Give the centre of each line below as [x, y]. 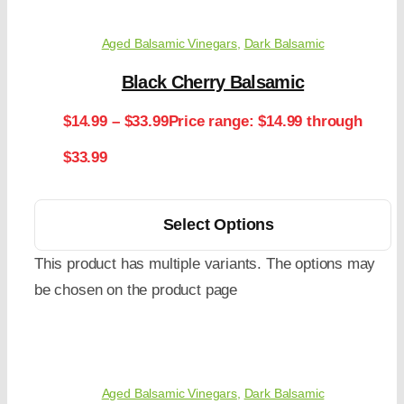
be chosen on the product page [136, 290]
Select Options [219, 225]
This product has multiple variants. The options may [205, 264]
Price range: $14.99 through [265, 122]
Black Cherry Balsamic [213, 83]
